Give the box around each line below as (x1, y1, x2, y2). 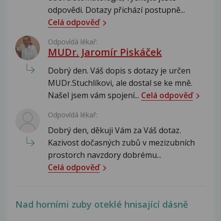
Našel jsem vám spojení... (48, 89, 141, 101)
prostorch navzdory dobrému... (48, 149, 161, 160)
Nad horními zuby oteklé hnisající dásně (15, 198, 188, 210)
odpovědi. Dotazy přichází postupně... (48, 4, 185, 15)
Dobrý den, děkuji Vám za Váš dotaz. (48, 124, 181, 136)
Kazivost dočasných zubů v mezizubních (48, 137, 195, 148)
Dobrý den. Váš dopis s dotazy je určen (48, 65, 190, 76)
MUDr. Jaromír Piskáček (48, 45, 162, 59)
